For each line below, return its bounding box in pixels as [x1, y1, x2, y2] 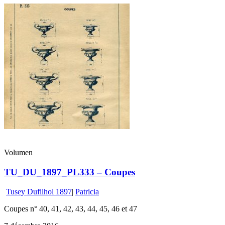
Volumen [4, 148, 33, 157]
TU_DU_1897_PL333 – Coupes [4, 167, 135, 178]
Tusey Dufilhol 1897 [6, 187, 72, 196]
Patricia [75, 187, 99, 196]
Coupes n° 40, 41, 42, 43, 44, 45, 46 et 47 [4, 204, 141, 213]
